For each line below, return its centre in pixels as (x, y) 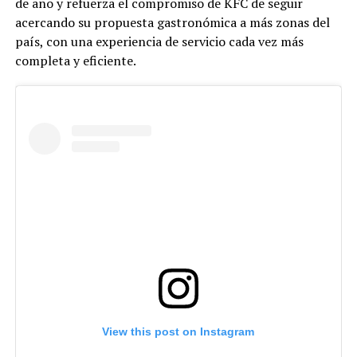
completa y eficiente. (75, 61)
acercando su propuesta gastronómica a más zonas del (172, 23)
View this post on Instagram (178, 332)
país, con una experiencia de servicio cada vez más (159, 42)
